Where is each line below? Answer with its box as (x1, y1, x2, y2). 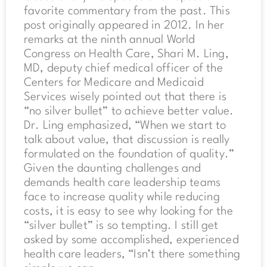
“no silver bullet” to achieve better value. (24, 105, 234, 118)
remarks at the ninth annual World (24, 34, 195, 46)
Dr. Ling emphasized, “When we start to (24, 120, 226, 132)
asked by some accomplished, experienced (24, 234, 239, 247)
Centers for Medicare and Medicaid (24, 77, 204, 89)
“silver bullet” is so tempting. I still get (24, 220, 219, 232)
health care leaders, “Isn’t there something (24, 249, 241, 261)
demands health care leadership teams (24, 177, 221, 190)
